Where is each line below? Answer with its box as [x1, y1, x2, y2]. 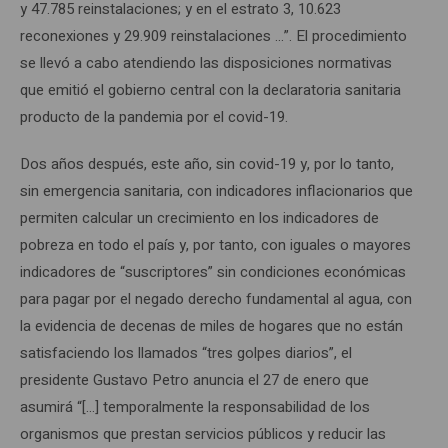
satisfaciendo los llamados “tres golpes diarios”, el [20, 341, 352, 364]
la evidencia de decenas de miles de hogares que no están [20, 314, 403, 337]
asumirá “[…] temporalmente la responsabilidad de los [20, 395, 370, 418]
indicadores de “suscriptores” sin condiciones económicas [20, 260, 406, 283]
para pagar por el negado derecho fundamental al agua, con [20, 287, 412, 310]
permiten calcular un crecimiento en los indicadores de [20, 206, 379, 229]
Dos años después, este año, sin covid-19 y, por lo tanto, [20, 152, 394, 175]
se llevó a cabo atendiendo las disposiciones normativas [20, 51, 392, 74]
